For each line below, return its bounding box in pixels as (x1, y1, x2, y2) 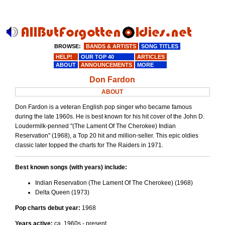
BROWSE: (54, 43, 81, 49)
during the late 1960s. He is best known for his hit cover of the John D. (15, 113, 204, 121)
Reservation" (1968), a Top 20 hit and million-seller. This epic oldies (15, 132, 198, 140)
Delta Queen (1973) (35, 189, 89, 196)
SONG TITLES (139, 43, 180, 49)
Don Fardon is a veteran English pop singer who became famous (15, 103, 192, 111)
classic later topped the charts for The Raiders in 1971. (15, 142, 163, 149)
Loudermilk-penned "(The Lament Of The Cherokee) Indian (15, 123, 176, 130)
